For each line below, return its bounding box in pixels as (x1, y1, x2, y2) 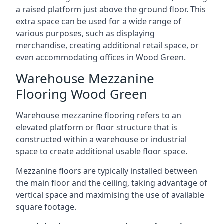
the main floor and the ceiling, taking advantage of (16, 177, 207, 188)
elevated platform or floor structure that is (16, 122, 177, 133)
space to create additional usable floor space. (16, 146, 187, 157)
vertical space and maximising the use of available (16, 189, 204, 200)
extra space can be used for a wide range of (16, 16, 181, 27)
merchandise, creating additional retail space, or (16, 40, 199, 51)
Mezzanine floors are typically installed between (16, 165, 197, 176)
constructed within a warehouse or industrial (16, 134, 187, 145)
